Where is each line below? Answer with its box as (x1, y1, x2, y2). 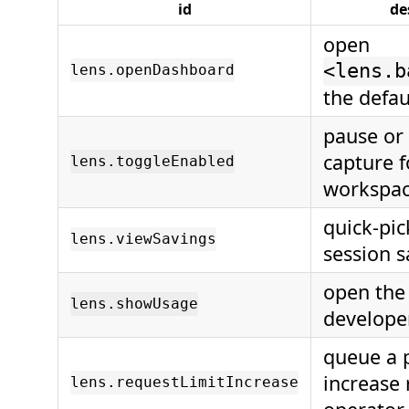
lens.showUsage (70, 295, 198, 313)
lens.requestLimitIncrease (70, 373, 299, 392)
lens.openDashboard (70, 61, 235, 79)
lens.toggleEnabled (70, 152, 235, 171)
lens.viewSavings (70, 230, 216, 248)
